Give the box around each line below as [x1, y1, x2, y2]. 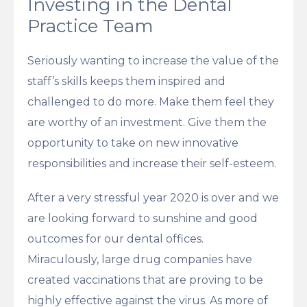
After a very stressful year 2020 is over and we [27, 191, 279, 204]
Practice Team [27, 14, 153, 37]
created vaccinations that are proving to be [27, 273, 263, 286]
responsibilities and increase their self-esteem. [27, 156, 276, 170]
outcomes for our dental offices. [27, 232, 204, 245]
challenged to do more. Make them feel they [27, 95, 274, 108]
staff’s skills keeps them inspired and [27, 74, 225, 88]
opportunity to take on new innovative [27, 136, 238, 149]
